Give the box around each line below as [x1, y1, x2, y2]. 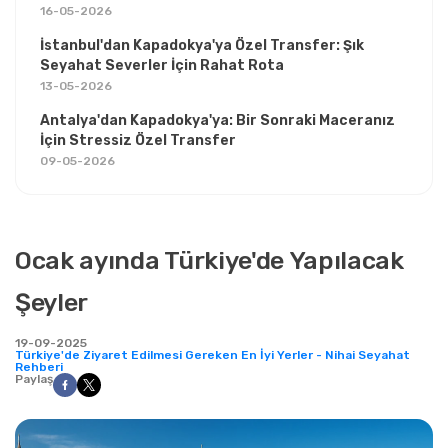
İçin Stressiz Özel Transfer [40, 131, 236, 149]
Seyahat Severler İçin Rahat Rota [40, 56, 284, 74]
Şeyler [15, 287, 89, 317]
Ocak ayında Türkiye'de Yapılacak [15, 245, 404, 275]
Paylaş [15, 371, 53, 386]
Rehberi [15, 359, 63, 374]
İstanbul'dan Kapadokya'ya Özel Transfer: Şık [40, 36, 364, 54]
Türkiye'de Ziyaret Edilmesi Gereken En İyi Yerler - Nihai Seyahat [15, 347, 410, 362]
